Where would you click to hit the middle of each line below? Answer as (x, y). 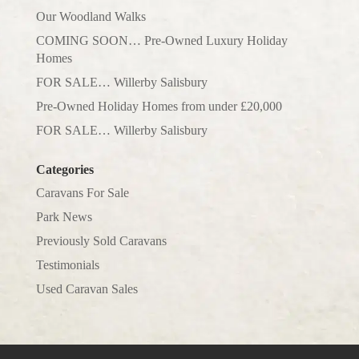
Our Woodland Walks (91, 16)
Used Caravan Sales (87, 288)
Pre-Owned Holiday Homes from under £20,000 (159, 106)
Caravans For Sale (82, 192)
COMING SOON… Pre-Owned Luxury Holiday (161, 40)
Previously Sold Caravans (101, 240)
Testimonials (67, 264)
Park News (64, 216)
